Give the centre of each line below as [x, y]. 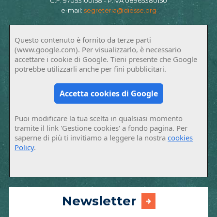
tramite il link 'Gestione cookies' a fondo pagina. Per [101, 128]
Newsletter [99, 201]
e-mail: [72, 10]
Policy [24, 147]
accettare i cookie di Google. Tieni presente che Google [106, 59]
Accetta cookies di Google [108, 93]
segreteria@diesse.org [120, 10]
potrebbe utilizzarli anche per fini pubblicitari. [91, 69]
